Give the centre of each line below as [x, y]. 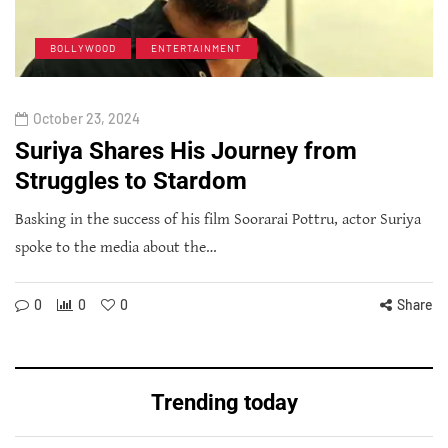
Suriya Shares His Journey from [186, 151]
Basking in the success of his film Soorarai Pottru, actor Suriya [218, 220]
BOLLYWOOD [83, 48]
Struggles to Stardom [131, 181]
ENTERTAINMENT [196, 48]
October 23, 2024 [86, 119]
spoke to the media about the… [116, 248]
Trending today [224, 403]
